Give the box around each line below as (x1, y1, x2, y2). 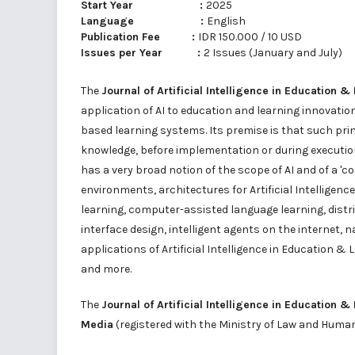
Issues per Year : (81, 46, 204, 59)
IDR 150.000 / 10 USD (198, 30, 302, 44)
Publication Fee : (81, 30, 198, 44)
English (207, 14, 246, 28)
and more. (81, 262, 132, 276)
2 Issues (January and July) (204, 46, 342, 59)
